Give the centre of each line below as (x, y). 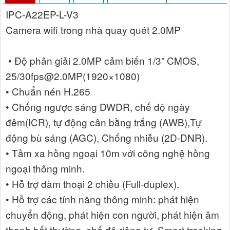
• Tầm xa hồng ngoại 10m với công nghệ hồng (108, 153)
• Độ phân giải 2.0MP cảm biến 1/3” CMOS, (102, 61)
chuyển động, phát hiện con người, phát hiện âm (112, 215)
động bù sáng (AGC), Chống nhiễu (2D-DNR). (107, 138)
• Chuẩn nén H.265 (48, 91)
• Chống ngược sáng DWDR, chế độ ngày (98, 107)
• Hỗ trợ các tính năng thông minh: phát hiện (102, 199)
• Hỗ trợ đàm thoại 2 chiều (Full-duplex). (92, 184)
